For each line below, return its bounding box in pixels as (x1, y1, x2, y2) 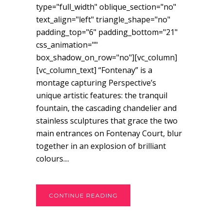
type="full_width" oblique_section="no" (36, 1, 176, 13)
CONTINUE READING (49, 192, 118, 200)
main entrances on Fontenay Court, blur (36, 128, 182, 139)
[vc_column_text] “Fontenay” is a (36, 65, 152, 76)
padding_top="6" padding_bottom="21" (36, 27, 178, 38)
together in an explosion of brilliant (36, 141, 166, 152)
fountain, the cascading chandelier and (36, 103, 177, 114)
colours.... (36, 153, 69, 164)
